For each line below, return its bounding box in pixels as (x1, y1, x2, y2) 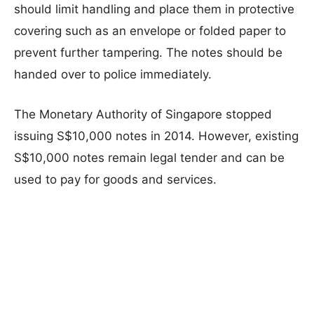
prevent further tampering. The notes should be (14, 45, 282, 60)
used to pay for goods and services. (14, 172, 217, 186)
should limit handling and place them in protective (14, 1, 294, 16)
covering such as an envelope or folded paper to (14, 23, 286, 38)
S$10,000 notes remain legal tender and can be (14, 150, 285, 165)
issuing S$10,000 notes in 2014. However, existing (14, 128, 299, 143)
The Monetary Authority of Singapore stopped (14, 107, 272, 121)
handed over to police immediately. (14, 67, 212, 81)
